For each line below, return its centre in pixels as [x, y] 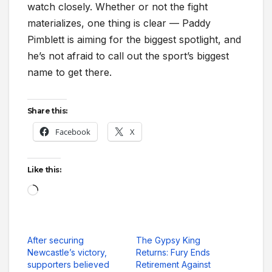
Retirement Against [173, 264]
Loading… [60, 189]
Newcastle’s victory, [67, 252]
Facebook [73, 131]
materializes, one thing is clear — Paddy [119, 23]
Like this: [44, 169]
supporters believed [68, 264]
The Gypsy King [168, 240]
